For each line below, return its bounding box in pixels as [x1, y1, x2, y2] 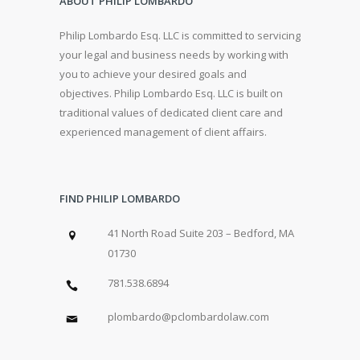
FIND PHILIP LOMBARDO [59, 190, 180, 206]
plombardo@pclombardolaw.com [108, 309, 269, 324]
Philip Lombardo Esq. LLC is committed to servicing [59, 27, 301, 43]
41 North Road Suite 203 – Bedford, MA [108, 225, 294, 240]
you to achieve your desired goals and [59, 66, 247, 81]
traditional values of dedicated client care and [59, 104, 283, 120]
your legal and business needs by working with [59, 47, 288, 62]
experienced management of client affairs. [59, 124, 267, 139]
